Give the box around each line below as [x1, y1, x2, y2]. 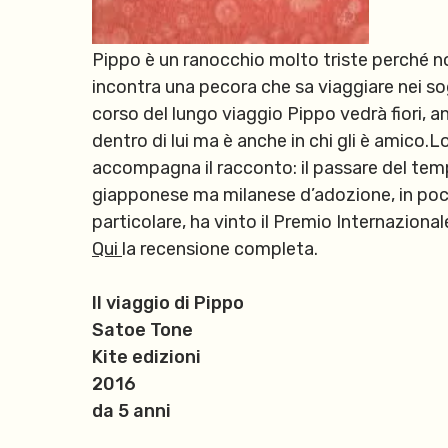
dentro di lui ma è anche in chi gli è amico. [92, 129, 429, 152]
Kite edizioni [92, 345, 201, 368]
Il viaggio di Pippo [92, 291, 244, 314]
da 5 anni [92, 399, 171, 422]
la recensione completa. [122, 237, 318, 260]
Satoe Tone [92, 318, 193, 341]
